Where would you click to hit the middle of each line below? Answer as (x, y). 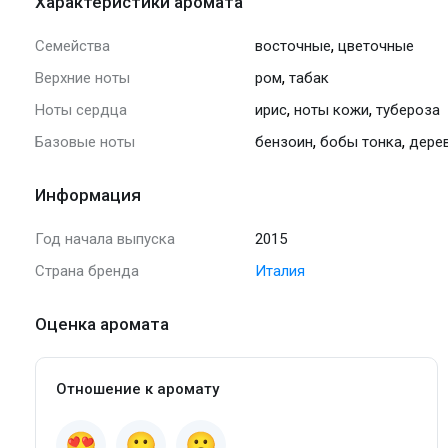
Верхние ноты (82, 78)
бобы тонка (361, 142)
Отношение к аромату (137, 389)
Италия (280, 271)
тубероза (408, 110)
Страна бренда (87, 271)
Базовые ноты (85, 142)
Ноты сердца (81, 110)
